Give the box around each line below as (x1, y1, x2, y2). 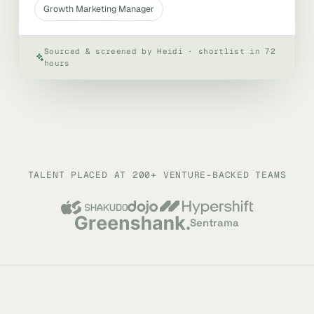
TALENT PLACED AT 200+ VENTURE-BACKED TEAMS (27, 169, 287, 181)
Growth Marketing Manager (43, 3, 154, 15)
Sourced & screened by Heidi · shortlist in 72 (44, 46, 275, 56)
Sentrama (190, 216, 239, 229)
